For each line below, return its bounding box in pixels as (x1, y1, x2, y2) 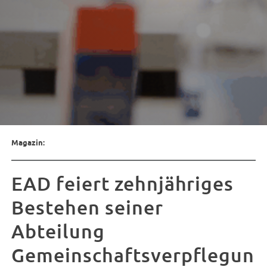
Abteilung (11, 219, 105, 245)
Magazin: (11, 138, 45, 149)
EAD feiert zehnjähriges (11, 172, 234, 197)
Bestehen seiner (11, 195, 163, 221)
